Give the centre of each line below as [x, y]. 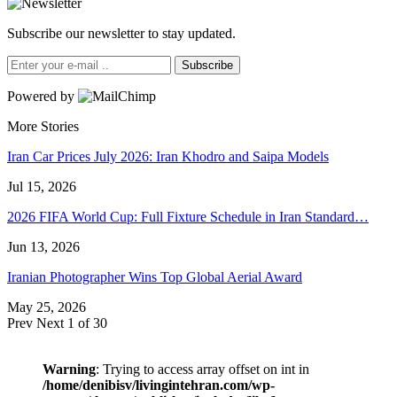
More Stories [43, 126]
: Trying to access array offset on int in [202, 369]
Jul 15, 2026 [42, 186]
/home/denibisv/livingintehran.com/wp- [159, 385]
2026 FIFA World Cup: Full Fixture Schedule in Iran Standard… [188, 216]
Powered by [43, 96]
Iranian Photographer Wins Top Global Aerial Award [155, 276]
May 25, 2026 [47, 307]
